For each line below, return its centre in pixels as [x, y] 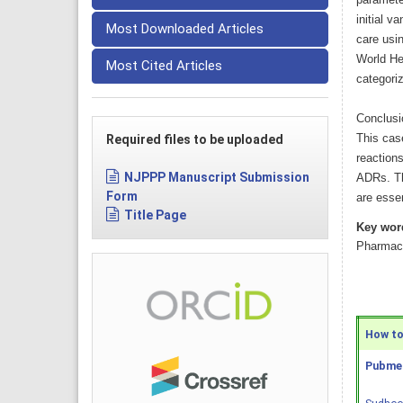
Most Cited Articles [164, 66]
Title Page [155, 215]
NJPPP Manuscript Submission [217, 178]
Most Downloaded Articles [185, 29]
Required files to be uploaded [195, 140]
